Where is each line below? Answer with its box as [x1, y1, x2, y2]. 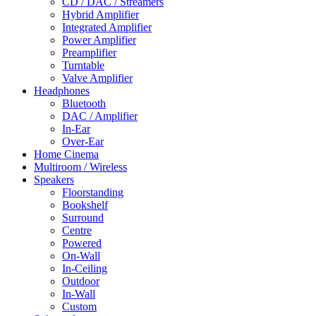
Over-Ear [62, 135, 104, 147]
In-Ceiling [62, 262, 107, 274]
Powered [62, 236, 102, 249]
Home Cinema [34, 147, 99, 160]
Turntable [62, 59, 104, 71]
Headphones [34, 84, 90, 97]
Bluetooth [62, 97, 106, 109]
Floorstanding [62, 186, 123, 198]
